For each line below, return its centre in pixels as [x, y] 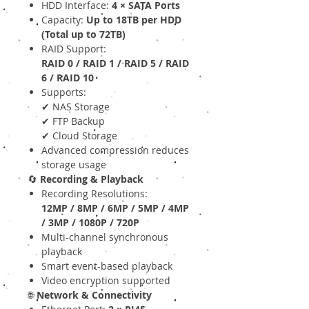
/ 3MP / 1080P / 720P [90, 223]
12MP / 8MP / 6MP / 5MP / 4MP [115, 208]
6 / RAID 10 [68, 78]
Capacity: [64, 20]
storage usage [74, 165]
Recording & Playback [92, 179]
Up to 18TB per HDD [134, 20]
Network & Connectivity [94, 295]
